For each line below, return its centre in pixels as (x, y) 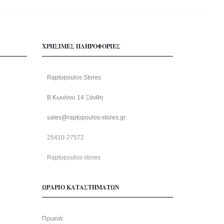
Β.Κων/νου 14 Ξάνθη (75, 98)
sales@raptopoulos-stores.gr (86, 118)
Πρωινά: (53, 219)
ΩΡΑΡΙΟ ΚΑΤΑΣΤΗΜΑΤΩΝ (80, 187)
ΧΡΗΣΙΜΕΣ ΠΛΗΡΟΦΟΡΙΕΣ (81, 46)
